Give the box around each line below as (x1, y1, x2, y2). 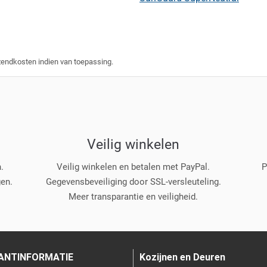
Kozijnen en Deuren (139, 251, 225, 263)
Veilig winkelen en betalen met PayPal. (57, 161, 210, 172)
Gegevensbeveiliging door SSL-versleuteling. (45, 176, 221, 187)
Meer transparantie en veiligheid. (69, 191, 198, 202)
